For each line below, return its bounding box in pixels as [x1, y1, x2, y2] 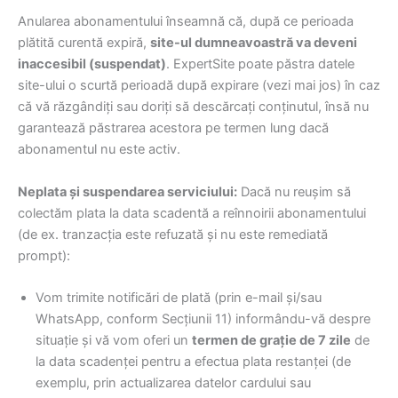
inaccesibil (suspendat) [18, 56, 166, 73]
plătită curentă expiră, [18, 35, 150, 52]
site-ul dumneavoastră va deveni [150, 35, 357, 52]
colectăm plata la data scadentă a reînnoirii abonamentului [18, 204, 366, 221]
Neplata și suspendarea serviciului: [18, 183, 237, 200]
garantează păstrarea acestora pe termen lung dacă [18, 120, 329, 137]
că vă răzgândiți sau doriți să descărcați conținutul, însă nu [18, 99, 369, 115]
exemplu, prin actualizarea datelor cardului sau [36, 375, 311, 392]
